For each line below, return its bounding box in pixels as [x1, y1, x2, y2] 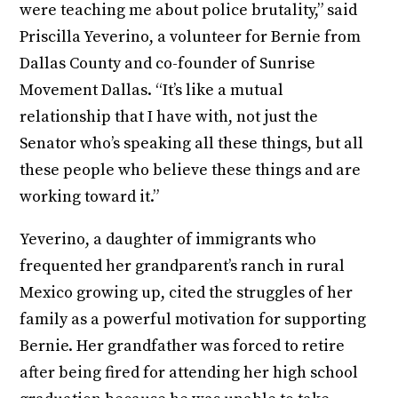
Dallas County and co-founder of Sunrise [20, 53, 316, 75]
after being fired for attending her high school [20, 362, 359, 384]
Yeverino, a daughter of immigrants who [20, 229, 317, 251]
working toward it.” [20, 187, 160, 208]
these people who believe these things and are [20, 160, 362, 181]
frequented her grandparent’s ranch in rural [20, 256, 346, 277]
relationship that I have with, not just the [20, 107, 319, 128]
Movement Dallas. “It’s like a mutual [20, 80, 284, 101]
